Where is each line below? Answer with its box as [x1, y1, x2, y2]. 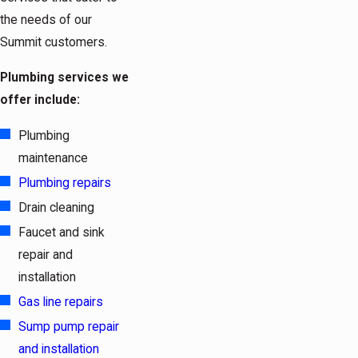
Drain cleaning [18, 200, 95, 215]
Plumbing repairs [18, 175, 112, 190]
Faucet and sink [18, 225, 105, 241]
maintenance [18, 150, 89, 165]
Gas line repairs [18, 295, 104, 310]
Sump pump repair [18, 320, 120, 335]
